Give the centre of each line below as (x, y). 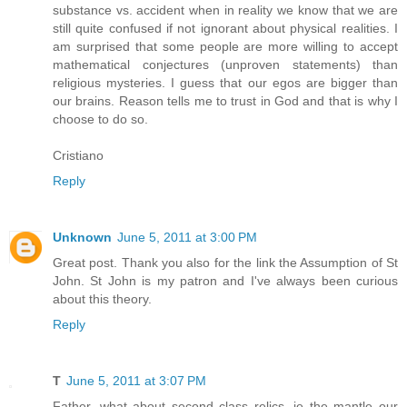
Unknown (82, 237)
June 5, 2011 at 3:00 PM (187, 237)
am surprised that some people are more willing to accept (225, 46)
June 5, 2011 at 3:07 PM (136, 380)
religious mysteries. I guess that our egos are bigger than (225, 82)
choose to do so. (100, 119)
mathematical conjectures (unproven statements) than (225, 64)
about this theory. (102, 298)
